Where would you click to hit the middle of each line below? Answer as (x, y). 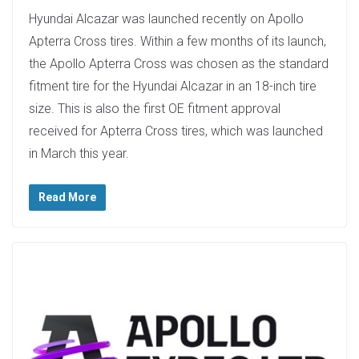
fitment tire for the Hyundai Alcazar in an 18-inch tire (173, 86)
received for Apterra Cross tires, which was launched (176, 131)
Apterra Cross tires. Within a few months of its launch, (177, 41)
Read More (67, 197)
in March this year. (79, 153)
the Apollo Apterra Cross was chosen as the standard (179, 63)
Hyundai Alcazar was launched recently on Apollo (166, 18)
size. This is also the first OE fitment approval (155, 108)
